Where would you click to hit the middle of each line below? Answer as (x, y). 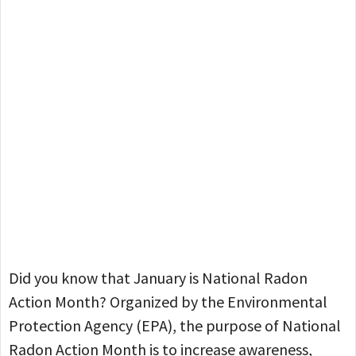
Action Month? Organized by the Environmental (168, 302)
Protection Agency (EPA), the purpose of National (175, 325)
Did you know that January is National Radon (158, 278)
